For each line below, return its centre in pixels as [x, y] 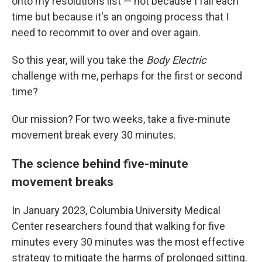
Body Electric [176, 60]
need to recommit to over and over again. [106, 32]
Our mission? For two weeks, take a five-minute [121, 119]
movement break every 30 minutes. [94, 135]
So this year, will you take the [79, 60]
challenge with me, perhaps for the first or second [127, 76]
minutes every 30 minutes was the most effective [128, 242]
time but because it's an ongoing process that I [120, 17]
